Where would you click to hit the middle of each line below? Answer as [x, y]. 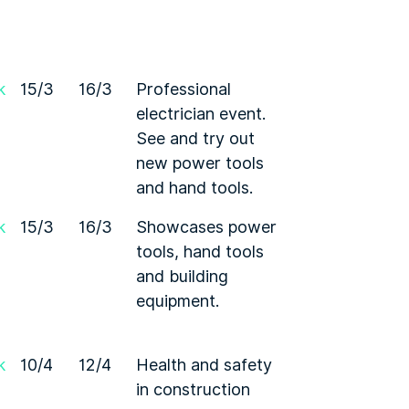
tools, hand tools [200, 252]
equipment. [178, 301]
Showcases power [206, 227]
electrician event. [201, 114]
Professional [184, 89]
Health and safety [204, 365]
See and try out [195, 138]
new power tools [200, 163]
